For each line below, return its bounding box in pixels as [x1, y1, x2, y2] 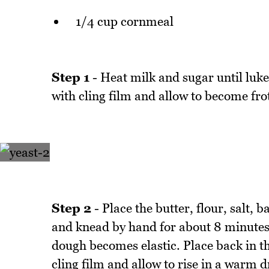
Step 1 [51, 70, 89, 85]
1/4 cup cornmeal [75, 13, 174, 29]
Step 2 [51, 201, 91, 216]
